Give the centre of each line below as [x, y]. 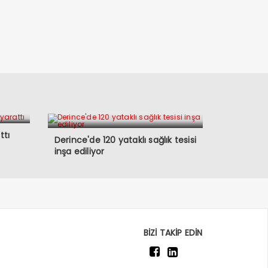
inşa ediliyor [79, 151]
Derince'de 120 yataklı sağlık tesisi [125, 140]
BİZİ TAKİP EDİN [173, 233]
